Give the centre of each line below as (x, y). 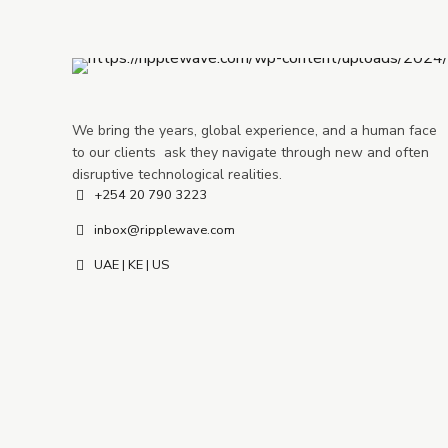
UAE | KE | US (131, 264)
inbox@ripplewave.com (164, 229)
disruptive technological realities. (177, 175)
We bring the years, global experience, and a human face (254, 131)
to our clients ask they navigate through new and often (250, 153)
